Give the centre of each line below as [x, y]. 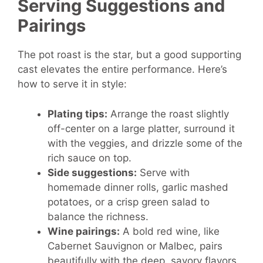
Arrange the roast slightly [168, 114]
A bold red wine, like [170, 231]
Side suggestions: [92, 172]
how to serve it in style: [72, 84]
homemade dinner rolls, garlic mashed [138, 187]
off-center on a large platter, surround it [141, 128]
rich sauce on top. [90, 158]
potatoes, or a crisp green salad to [129, 202]
